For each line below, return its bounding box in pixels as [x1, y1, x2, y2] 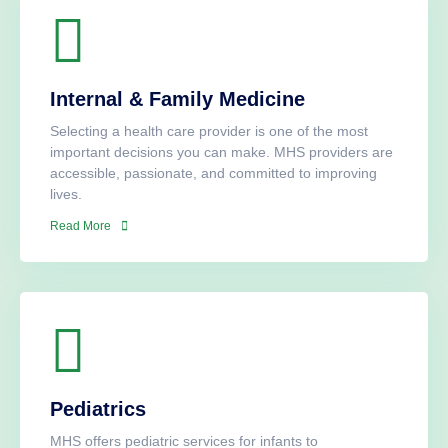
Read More [50, 219, 111, 234]
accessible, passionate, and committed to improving [50, 165, 377, 182]
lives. [50, 186, 82, 203]
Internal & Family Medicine [50, 88, 305, 111]
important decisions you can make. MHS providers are [50, 144, 393, 161]
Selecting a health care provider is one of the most [50, 123, 368, 140]
